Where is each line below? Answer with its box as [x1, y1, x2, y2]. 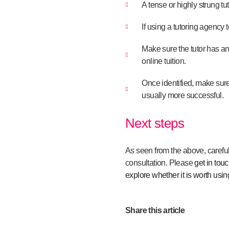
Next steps [125, 115, 184, 131]
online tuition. [142, 56, 186, 65]
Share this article [125, 205, 185, 215]
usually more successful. [142, 90, 224, 100]
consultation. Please [125, 158, 195, 167]
